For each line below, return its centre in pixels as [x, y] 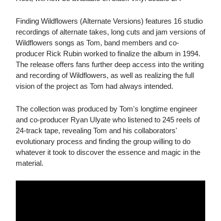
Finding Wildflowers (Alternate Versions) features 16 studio [109, 21]
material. [30, 163]
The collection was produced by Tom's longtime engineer [107, 109]
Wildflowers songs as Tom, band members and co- [97, 43]
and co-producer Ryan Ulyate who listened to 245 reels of [108, 120]
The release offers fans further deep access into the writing [110, 65]
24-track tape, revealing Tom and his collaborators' [96, 131]
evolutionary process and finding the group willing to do [103, 142]
